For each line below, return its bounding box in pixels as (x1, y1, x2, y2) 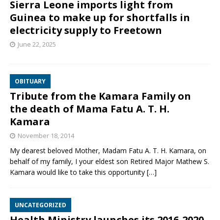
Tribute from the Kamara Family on (10, 89, 191, 103)
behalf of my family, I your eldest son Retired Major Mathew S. (10, 157, 209, 166)
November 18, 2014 (18, 131, 74, 140)
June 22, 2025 (18, 40, 56, 49)
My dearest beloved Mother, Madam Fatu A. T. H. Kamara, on (10, 146, 206, 156)
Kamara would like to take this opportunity (10, 167, 147, 177)
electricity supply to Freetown (10, 24, 162, 37)
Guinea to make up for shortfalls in (10, 11, 190, 25)
